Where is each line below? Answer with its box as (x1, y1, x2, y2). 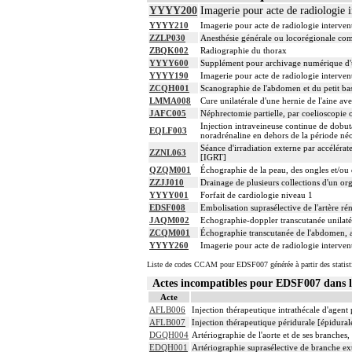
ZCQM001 (149, 228, 190, 238)
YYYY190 (149, 71, 189, 81)
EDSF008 (149, 203, 185, 213)
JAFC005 (149, 108, 186, 119)
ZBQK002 (149, 46, 189, 56)
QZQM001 (149, 165, 191, 175)
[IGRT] (200, 152, 226, 163)
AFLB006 (149, 305, 185, 315)
